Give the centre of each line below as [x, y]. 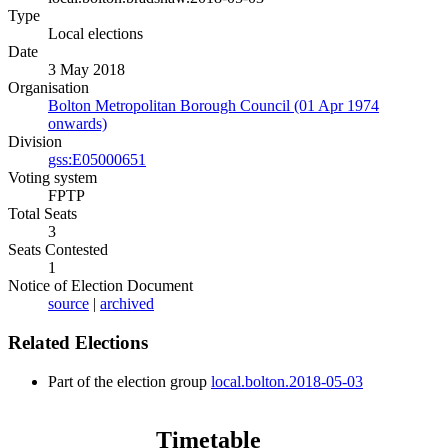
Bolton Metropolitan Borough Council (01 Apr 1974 [213, 106]
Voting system [52, 178]
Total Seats [42, 214]
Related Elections [78, 343]
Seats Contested [58, 250]
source [68, 304]
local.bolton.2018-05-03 [287, 381]
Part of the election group [129, 381]
